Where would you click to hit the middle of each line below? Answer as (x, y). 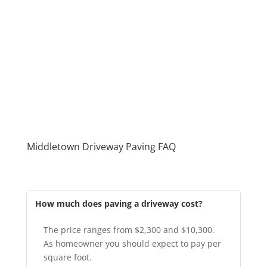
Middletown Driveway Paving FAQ (101, 147)
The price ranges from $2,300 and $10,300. (129, 230)
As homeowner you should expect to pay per (132, 244)
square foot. (67, 257)
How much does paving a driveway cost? (119, 204)
